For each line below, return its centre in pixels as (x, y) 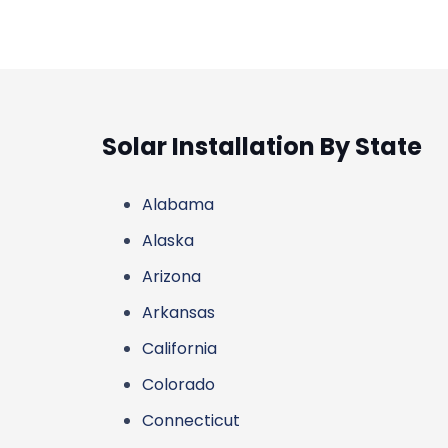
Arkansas (178, 312)
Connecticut (191, 420)
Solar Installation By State (262, 146)
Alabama (178, 204)
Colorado (178, 384)
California (179, 348)
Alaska (168, 240)
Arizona (171, 276)
